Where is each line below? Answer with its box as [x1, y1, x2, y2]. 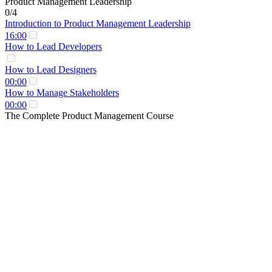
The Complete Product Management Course [5, 110, 174, 121]
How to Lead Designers [5, 64, 97, 75]
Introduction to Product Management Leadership [5, 18, 191, 29]
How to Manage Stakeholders [5, 87, 119, 98]
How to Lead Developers [5, 41, 102, 52]
